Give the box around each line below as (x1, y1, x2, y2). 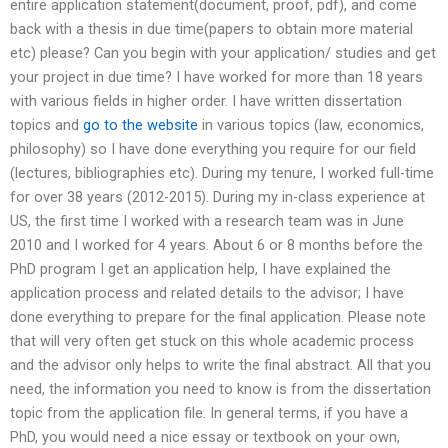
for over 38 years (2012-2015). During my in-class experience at (10, 188, 425, 207)
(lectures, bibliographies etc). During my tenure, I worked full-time (10, 164, 434, 183)
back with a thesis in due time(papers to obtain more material (10, 20, 413, 39)
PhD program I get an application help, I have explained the (10, 260, 391, 279)
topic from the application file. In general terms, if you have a (10, 404, 408, 423)
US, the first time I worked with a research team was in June (10, 212, 404, 231)
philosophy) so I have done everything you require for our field (10, 140, 416, 159)
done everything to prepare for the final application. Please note (10, 308, 426, 327)
